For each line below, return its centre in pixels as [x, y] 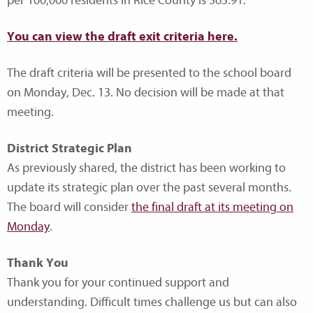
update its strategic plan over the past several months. [149, 187]
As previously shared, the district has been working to [146, 168]
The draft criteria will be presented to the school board [149, 73]
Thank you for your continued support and [118, 282]
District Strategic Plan [70, 148]
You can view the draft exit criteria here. [122, 36]
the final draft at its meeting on [212, 207]
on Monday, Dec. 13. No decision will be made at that [146, 92]
